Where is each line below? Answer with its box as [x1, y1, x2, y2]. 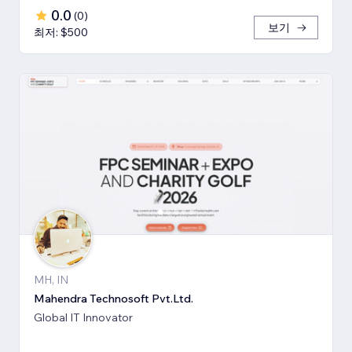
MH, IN [34, 273, 68, 288]
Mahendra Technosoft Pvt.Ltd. [34, 291, 193, 306]
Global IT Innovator [34, 310, 133, 325]
